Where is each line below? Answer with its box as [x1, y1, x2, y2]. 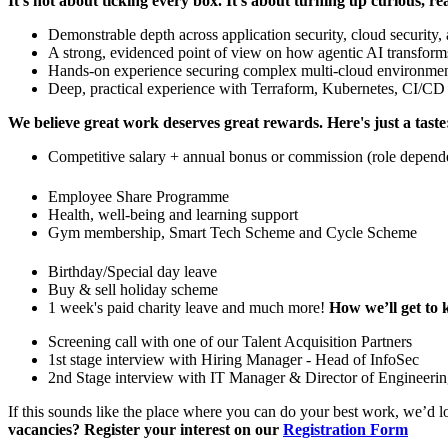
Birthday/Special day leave [48, 262, 217, 280]
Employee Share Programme [48, 187, 229, 205]
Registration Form [283, 420, 408, 438]
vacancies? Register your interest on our [8, 420, 279, 438]
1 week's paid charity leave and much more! [48, 298, 329, 316]
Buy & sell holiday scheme [48, 280, 218, 298]
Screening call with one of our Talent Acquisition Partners [48, 332, 412, 350]
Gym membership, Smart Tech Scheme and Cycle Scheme [48, 223, 417, 241]
